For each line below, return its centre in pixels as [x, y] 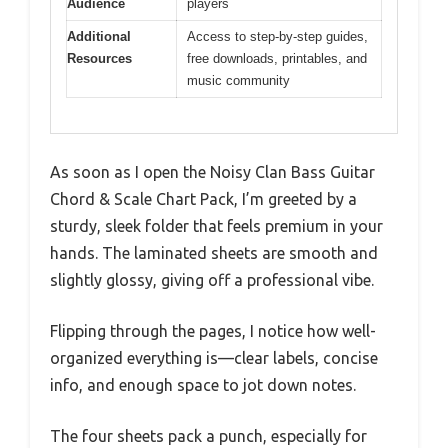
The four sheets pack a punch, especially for [208, 435]
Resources [99, 59]
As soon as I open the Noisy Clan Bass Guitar [212, 171]
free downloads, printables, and [277, 59]
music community [238, 81]
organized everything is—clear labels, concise [214, 357]
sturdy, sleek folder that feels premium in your [216, 225]
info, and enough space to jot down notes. [203, 384]
